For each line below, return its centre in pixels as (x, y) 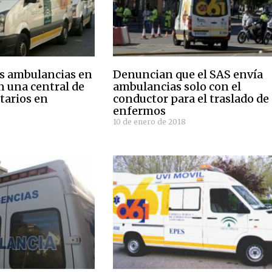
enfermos (140, 111)
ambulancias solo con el (177, 87)
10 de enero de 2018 (150, 122)
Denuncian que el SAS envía (188, 75)
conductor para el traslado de (191, 99)
